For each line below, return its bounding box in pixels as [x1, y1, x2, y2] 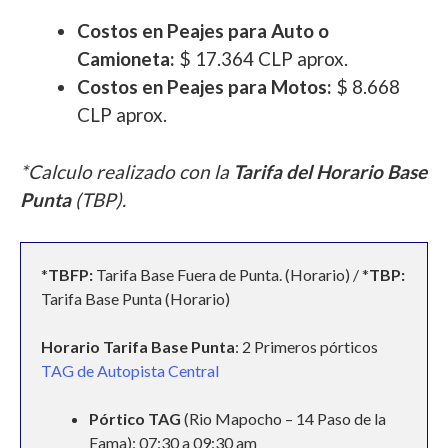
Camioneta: [77, 47, 175, 70]
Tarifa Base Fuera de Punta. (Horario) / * [93, 265, 369, 284]
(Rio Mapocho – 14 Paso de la [184, 409, 386, 428]
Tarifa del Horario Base [233, 159, 427, 183]
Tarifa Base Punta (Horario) [41, 289, 230, 308]
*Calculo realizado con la [20, 159, 233, 183]
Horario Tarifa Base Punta [41, 337, 235, 356]
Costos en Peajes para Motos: [77, 75, 332, 98]
